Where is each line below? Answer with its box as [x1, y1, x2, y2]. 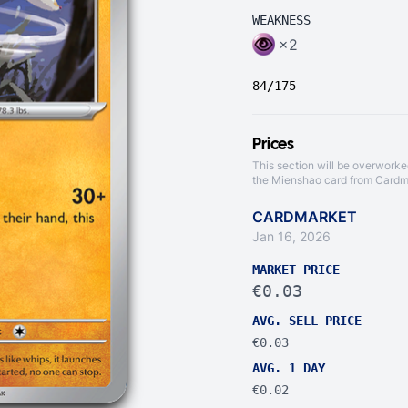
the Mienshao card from [252, 173, 375, 187]
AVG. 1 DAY [252, 361, 325, 375]
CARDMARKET [252, 208, 357, 226]
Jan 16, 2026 [252, 229, 331, 244]
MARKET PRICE [252, 262, 340, 277]
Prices [252, 138, 294, 153]
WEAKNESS [252, 13, 311, 27]
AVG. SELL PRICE [252, 313, 362, 328]
